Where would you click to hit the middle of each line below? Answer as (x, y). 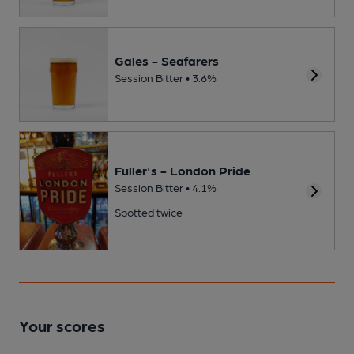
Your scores (62, 326)
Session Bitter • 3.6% (166, 78)
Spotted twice (149, 212)
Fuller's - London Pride (183, 170)
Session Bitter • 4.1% (166, 187)
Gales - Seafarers (167, 61)
